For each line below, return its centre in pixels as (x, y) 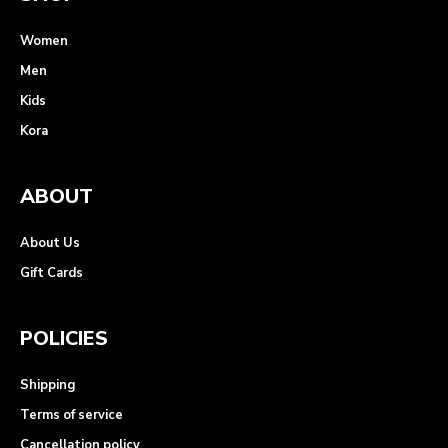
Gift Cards (51, 273)
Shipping (47, 385)
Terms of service (71, 415)
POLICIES (64, 339)
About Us (50, 243)
